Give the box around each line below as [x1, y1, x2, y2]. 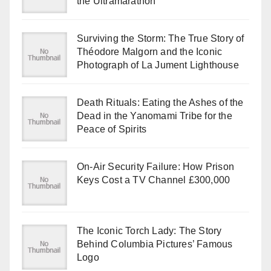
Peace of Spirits [77, 124, 147, 134]
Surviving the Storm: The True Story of [77, 33, 244, 44]
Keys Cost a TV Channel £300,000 [77, 175, 230, 185]
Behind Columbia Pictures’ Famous [77, 239, 233, 249]
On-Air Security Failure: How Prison [77, 162, 234, 172]
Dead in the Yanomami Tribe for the [77, 111, 232, 121]
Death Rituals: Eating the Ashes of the [77, 97, 244, 108]
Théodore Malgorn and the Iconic [77, 47, 223, 57]
